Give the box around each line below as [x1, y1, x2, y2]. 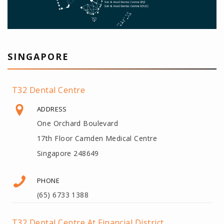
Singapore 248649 [37, 148, 99, 158]
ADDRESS [37, 104, 67, 113]
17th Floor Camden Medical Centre [37, 133, 157, 143]
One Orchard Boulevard [37, 118, 118, 128]
